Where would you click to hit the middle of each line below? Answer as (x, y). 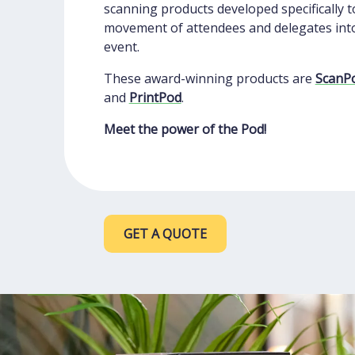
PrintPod (155, 98)
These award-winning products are (209, 79)
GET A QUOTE (165, 234)
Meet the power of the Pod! (185, 130)
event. (121, 47)
